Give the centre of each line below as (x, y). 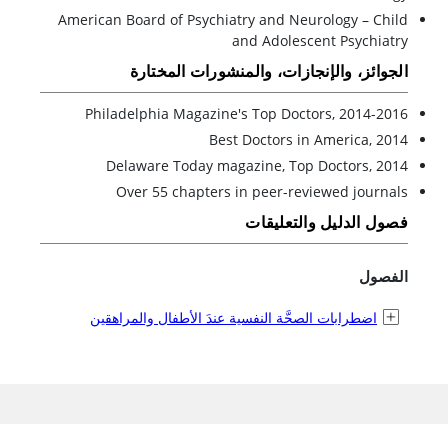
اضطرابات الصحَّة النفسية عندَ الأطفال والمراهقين (233, 317)
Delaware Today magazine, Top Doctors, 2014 (257, 165)
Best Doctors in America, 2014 (308, 139)
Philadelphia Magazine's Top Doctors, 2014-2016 (246, 113)
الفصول (383, 275)
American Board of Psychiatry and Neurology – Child (233, 19)
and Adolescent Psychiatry (320, 40)
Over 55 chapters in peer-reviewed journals (262, 191)
